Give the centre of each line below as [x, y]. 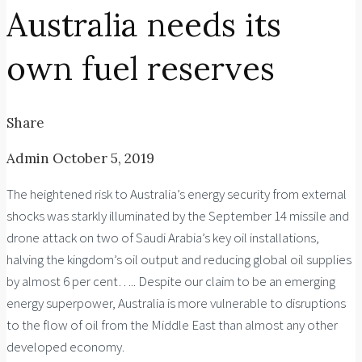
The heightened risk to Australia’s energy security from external [177, 194]
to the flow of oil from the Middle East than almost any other [172, 324]
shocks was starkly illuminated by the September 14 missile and [178, 215]
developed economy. [65, 346]
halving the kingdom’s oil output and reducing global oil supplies [179, 259]
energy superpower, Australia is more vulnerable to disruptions [176, 303]
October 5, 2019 [103, 158]
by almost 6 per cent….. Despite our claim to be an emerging [171, 281]
